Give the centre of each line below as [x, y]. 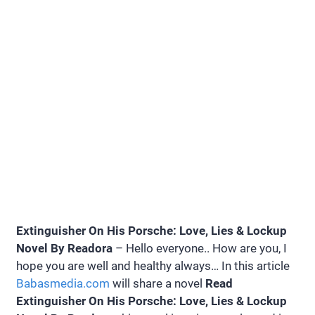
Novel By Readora [64, 248]
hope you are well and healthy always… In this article [153, 266]
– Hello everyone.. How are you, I [200, 248]
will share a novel [157, 283]
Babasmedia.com [63, 283]
